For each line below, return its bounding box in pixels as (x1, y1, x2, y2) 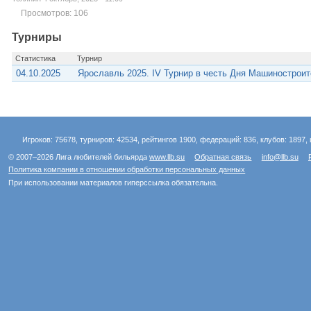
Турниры (11, 31, 62, 44)
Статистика (15, 54, 56, 63)
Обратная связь (194, 152, 252, 161)
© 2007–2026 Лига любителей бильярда (8, 152, 150, 161)
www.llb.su (149, 152, 185, 161)
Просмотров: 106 (20, 8, 88, 18)
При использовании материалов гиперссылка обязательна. (8, 178, 219, 187)
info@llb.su (261, 152, 299, 161)
